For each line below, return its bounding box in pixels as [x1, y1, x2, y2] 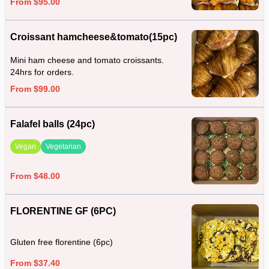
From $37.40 [10, 258, 60, 268]
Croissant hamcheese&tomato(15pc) [10, 32, 177, 42]
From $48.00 [10, 171, 60, 181]
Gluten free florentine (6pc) [10, 237, 113, 247]
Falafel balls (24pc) [10, 119, 95, 129]
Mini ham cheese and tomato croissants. [10, 55, 164, 65]
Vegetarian [46, 142, 81, 151]
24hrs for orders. [10, 67, 74, 77]
